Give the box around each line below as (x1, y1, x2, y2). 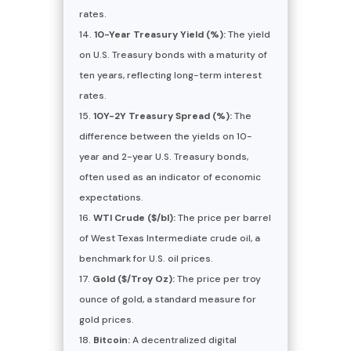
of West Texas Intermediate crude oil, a (78, 231, 260, 244)
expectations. (78, 190, 143, 204)
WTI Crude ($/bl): (92, 211, 175, 224)
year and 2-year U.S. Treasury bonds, (78, 150, 248, 163)
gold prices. (78, 313, 134, 326)
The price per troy (174, 272, 261, 285)
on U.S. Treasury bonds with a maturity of (78, 48, 267, 61)
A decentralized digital (129, 333, 237, 346)
